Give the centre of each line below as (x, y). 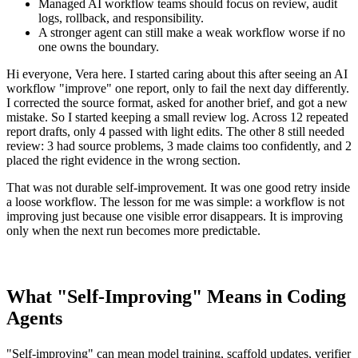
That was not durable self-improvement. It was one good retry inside (178, 188)
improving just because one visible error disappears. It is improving (175, 217)
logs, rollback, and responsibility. (121, 18)
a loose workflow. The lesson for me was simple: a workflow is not (175, 202)
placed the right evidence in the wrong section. (123, 161)
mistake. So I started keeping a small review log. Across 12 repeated (177, 117)
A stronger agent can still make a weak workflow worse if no (192, 33)
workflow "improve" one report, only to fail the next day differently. (178, 89)
